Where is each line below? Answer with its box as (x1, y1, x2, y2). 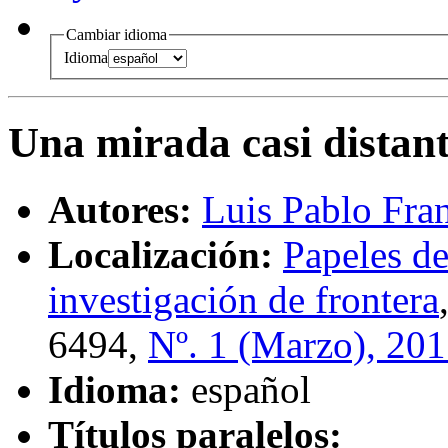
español (191, 368, 311, 412)
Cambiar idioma (66, 25, 167, 43)
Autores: (48, 188, 192, 232)
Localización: (48, 233, 273, 277)
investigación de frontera (48, 278, 439, 322)
